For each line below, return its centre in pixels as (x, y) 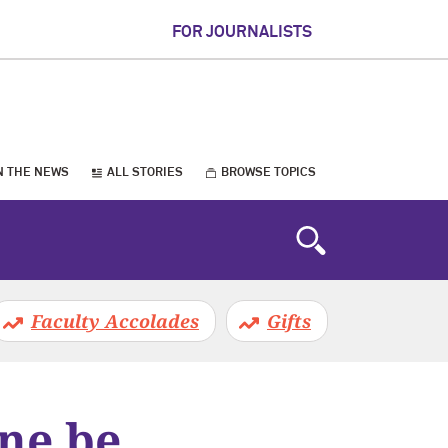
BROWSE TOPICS (268, 173)
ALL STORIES (144, 173)
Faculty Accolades (115, 321)
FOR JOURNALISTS (242, 32)
